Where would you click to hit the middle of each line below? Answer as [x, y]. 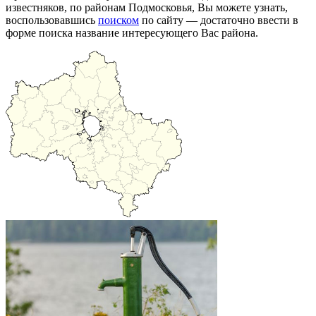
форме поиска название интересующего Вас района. [132, 32]
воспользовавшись [52, 20]
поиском [119, 20]
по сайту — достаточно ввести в [219, 20]
